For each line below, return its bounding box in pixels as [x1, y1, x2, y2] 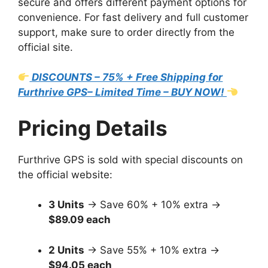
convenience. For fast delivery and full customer [18, 11, 248, 23]
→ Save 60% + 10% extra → [84, 199, 221, 211]
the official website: [18, 168, 112, 181]
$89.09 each [48, 214, 111, 226]
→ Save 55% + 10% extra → [84, 243, 220, 256]
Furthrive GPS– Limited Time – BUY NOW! [18, 86, 227, 99]
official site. [18, 41, 73, 53]
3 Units [48, 199, 84, 211]
